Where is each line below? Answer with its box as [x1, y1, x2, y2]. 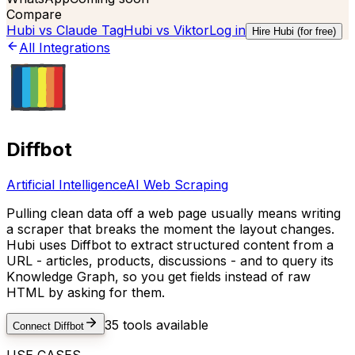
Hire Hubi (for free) [252, 25, 336, 37]
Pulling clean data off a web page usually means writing [6, 204, 341, 221]
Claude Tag [56, 22, 124, 38]
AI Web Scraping [126, 176, 228, 193]
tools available [119, 316, 208, 333]
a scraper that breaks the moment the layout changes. [6, 220, 334, 237]
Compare [6, 6, 62, 22]
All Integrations [19, 40, 110, 55]
